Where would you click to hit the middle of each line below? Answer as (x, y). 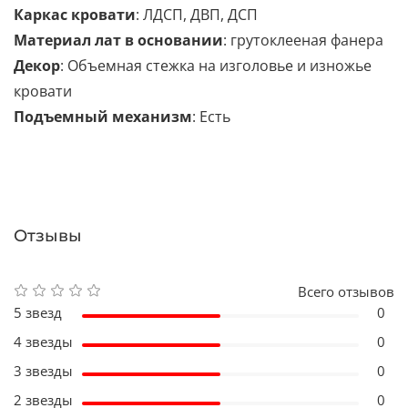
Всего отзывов (346, 291)
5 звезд (38, 312)
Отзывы (48, 236)
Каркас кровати (75, 14)
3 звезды (43, 370)
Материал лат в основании (118, 40)
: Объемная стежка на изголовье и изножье (216, 65)
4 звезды (43, 341)
